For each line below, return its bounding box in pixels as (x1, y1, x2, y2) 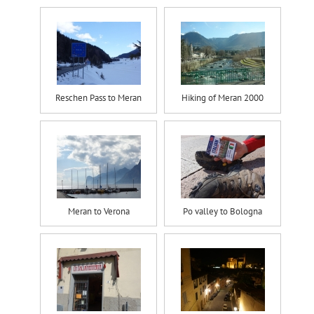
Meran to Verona (67, 205, 130, 217)
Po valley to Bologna (183, 205, 262, 217)
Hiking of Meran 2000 (182, 92, 264, 104)
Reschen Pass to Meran (55, 92, 142, 104)
